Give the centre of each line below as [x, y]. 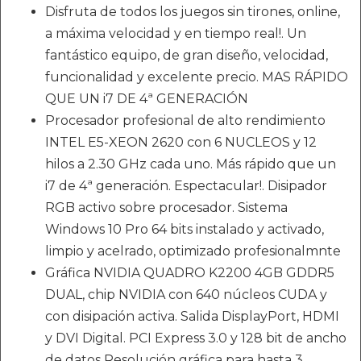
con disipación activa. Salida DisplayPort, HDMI [192, 316]
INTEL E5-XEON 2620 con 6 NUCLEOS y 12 [181, 142]
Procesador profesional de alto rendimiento [185, 120]
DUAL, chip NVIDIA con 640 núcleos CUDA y [186, 295]
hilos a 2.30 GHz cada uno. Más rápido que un [191, 164]
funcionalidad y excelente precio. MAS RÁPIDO [197, 77]
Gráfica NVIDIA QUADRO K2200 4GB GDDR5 [190, 273]
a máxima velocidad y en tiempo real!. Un [176, 33]
